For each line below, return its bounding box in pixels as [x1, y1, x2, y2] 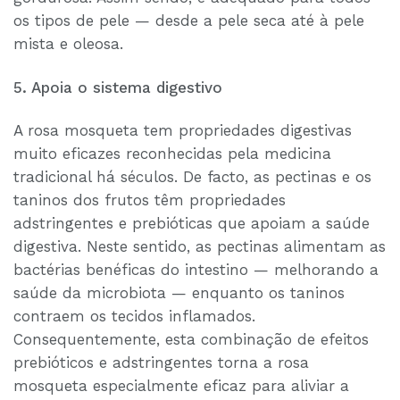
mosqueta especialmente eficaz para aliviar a [13, 377, 349, 396]
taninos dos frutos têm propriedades [13, 191, 286, 210]
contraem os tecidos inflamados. [13, 307, 255, 326]
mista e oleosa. [13, 35, 123, 54]
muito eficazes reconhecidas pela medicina [13, 145, 331, 163]
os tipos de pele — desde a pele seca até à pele [13, 12, 364, 30]
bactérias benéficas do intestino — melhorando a [13, 261, 379, 279]
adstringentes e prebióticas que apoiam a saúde [13, 214, 370, 233]
